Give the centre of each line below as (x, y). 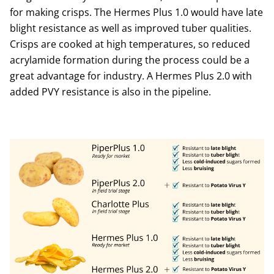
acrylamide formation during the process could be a (130, 60)
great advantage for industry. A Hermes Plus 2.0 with (131, 76)
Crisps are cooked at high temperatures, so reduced (130, 44)
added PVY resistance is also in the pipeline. (110, 92)
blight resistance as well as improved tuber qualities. (131, 28)
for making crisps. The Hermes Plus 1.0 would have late (136, 12)
